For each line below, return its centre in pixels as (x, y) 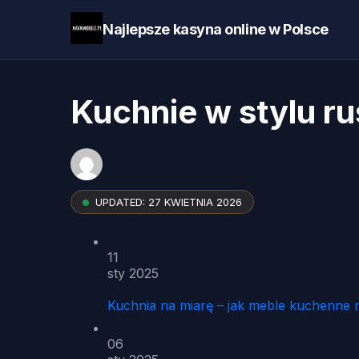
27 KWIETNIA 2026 (195, 202)
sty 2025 (133, 273)
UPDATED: (120, 202)
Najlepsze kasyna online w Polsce (216, 29)
